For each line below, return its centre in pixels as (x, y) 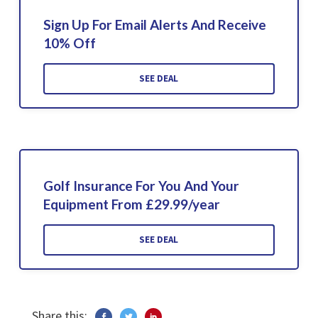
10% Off (69, 43)
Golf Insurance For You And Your (141, 185)
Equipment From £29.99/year (131, 204)
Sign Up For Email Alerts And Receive (154, 24)
